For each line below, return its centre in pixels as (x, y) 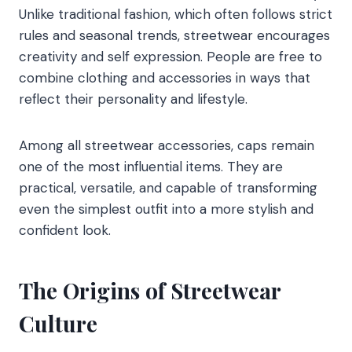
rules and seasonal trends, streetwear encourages (174, 36)
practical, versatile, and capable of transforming (168, 188)
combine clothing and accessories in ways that (165, 78)
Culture (58, 324)
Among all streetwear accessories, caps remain (167, 146)
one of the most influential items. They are (151, 167)
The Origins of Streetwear (150, 291)
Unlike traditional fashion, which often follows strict (176, 15)
